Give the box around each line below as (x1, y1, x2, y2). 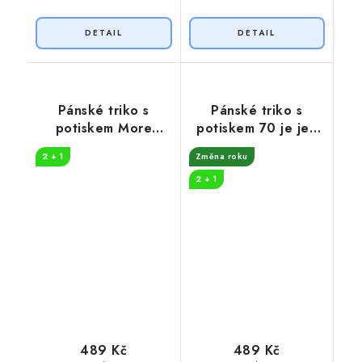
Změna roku (195, 150, 248, 163)
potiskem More (55, 119, 152, 138)
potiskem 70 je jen (196, 119, 318, 138)
